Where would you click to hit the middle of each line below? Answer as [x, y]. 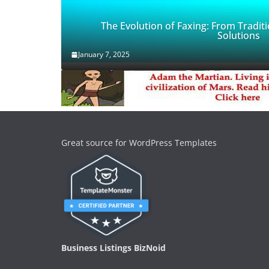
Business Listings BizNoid [113, 248]
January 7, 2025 [104, 55]
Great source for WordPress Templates [139, 143]
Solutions [238, 36]
